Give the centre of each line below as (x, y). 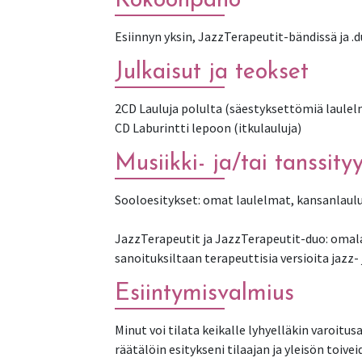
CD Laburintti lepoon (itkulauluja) (208, 127)
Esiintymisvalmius (204, 293)
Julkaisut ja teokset (212, 72)
